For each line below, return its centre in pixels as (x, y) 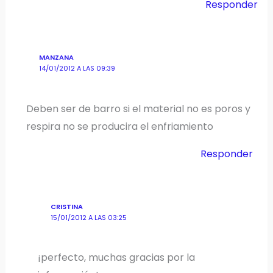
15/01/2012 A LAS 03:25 (88, 218)
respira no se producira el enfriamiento (120, 126)
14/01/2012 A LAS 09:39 (77, 69)
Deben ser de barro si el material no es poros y (139, 108)
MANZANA (56, 58)
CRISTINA (66, 207)
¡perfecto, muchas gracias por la (116, 258)
